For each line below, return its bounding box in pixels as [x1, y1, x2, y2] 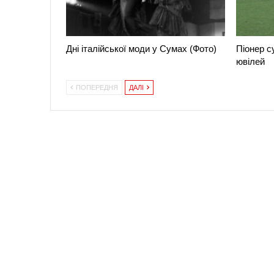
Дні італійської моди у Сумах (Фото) [66, 43, 217, 54]
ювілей [235, 56, 265, 67]
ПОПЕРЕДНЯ [74, 83, 118, 91]
